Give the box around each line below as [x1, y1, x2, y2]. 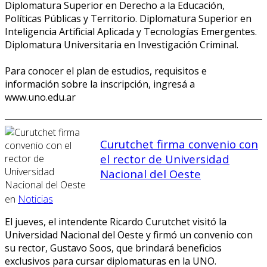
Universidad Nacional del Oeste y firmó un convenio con [5, 228, 253, 241]
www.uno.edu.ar [5, 90, 76, 104]
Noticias [18, 192, 53, 206]
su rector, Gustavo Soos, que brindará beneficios [5, 241, 222, 254]
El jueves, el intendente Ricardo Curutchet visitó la [5, 215, 226, 228]
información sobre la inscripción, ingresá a [5, 77, 195, 91]
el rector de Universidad [100, 151, 229, 167]
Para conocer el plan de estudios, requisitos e [5, 64, 207, 77]
